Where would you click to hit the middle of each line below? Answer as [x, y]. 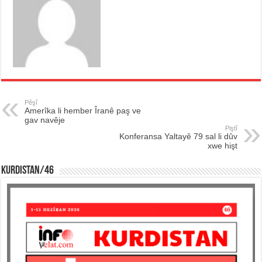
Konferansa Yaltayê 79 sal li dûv [178, 137]
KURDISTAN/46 [28, 171]
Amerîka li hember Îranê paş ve [83, 111]
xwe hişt [222, 146]
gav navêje [45, 120]
